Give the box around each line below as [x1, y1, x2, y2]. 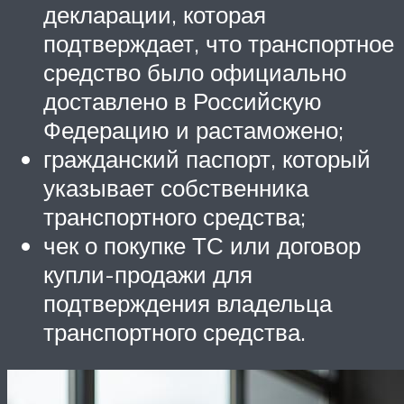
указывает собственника [43, 173, 308, 203]
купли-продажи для [43, 260, 252, 289]
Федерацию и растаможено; [43, 115, 344, 145]
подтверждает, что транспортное [43, 29, 394, 59]
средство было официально [43, 58, 346, 87]
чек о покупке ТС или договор [43, 231, 361, 261]
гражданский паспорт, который [43, 144, 371, 174]
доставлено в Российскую [43, 87, 322, 116]
